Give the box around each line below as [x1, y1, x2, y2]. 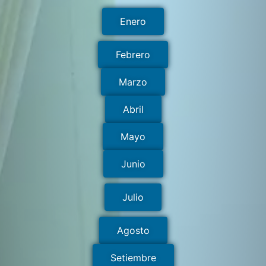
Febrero [116, 49, 150, 61]
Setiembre [110, 252, 156, 264]
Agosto [116, 224, 150, 237]
